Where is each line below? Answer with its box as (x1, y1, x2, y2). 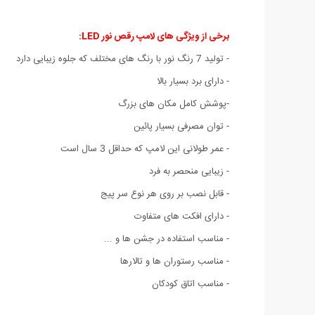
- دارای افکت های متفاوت (134, 208, 229, 224)
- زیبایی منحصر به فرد (149, 163, 229, 179)
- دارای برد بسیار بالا (157, 73, 229, 89)
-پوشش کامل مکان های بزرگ (118, 96, 229, 112)
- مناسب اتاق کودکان (152, 276, 229, 292)
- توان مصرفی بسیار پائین (134, 118, 229, 134)
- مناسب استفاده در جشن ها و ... (104, 231, 229, 247)
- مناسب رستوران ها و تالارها (120, 253, 229, 269)
